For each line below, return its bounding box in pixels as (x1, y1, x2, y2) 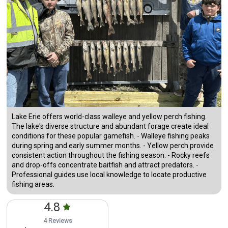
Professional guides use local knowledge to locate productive (12, 170, 207, 179)
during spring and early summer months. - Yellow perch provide (12, 141, 214, 150)
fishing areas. (12, 180, 55, 189)
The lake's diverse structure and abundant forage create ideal (12, 122, 209, 131)
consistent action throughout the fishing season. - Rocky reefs (12, 151, 210, 160)
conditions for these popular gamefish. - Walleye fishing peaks (12, 132, 210, 140)
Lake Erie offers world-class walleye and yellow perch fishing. (12, 112, 207, 121)
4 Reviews (43, 217, 72, 225)
